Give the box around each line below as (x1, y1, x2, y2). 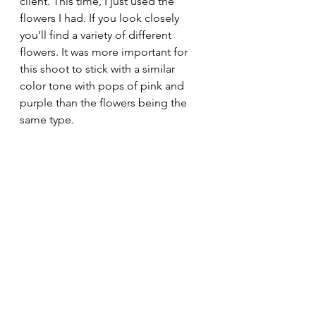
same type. (20, 112, 74, 126)
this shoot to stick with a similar (20, 61, 178, 75)
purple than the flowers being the (20, 95, 190, 109)
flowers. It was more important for (20, 44, 190, 59)
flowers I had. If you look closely (20, 11, 182, 25)
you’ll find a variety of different (20, 28, 174, 42)
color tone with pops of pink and (20, 78, 187, 92)
